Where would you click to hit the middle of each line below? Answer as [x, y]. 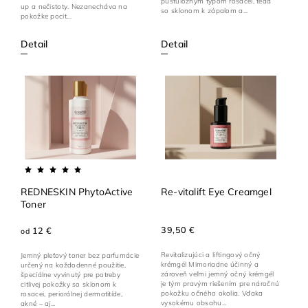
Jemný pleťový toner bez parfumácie [80, 255]
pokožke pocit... [46, 16]
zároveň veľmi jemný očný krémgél [218, 274]
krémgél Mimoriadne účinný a [210, 265]
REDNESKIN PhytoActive [77, 191]
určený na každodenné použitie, [73, 265]
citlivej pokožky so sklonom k [69, 284]
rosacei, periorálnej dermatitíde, [71, 294]
